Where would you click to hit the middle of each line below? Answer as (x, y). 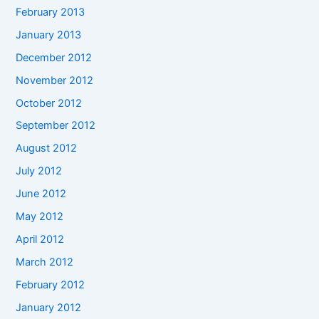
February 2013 (51, 12)
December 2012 (54, 57)
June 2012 (41, 194)
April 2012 (40, 240)
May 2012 (40, 217)
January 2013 (49, 35)
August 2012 (47, 148)
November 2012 (55, 80)
